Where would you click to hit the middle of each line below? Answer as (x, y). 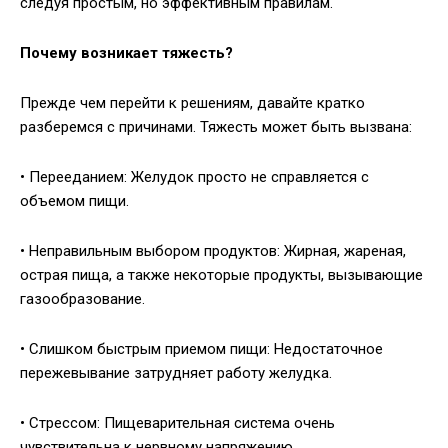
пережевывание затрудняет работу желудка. (176, 373)
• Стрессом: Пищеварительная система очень (177, 423)
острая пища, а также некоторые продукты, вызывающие (221, 275)
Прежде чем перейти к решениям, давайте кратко (192, 103)
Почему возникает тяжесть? (126, 53)
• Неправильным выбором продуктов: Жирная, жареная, (213, 251)
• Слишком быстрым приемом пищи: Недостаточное (201, 349)
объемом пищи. (74, 201)
